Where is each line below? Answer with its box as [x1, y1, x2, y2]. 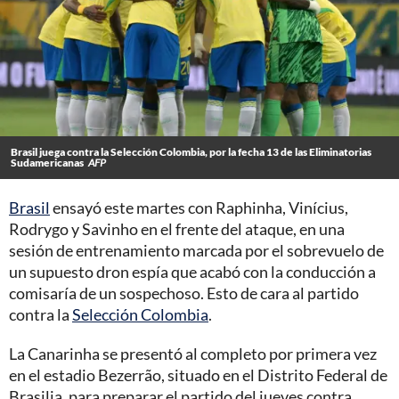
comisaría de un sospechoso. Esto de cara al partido [9, 282, 359, 303]
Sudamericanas [11, 155, 84, 169]
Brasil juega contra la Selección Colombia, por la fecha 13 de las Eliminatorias [11, 144, 371, 159]
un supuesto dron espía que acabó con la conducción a [9, 261, 376, 281]
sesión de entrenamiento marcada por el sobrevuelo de [9, 240, 384, 260]
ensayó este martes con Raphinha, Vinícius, [50, 197, 348, 217]
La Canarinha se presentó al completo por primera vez [9, 343, 377, 363]
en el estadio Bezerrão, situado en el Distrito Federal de [9, 364, 387, 385]
